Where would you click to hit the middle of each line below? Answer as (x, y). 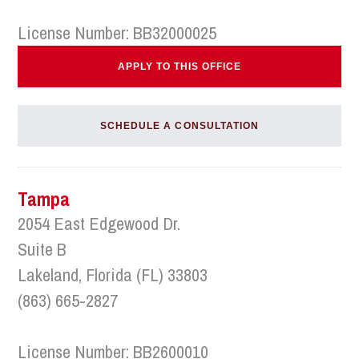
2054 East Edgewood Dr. (99, 224)
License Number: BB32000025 (117, 33)
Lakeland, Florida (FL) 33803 (113, 275)
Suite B (42, 249)
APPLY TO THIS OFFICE (179, 67)
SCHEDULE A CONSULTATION (179, 126)
